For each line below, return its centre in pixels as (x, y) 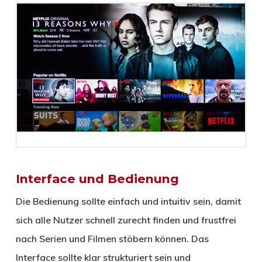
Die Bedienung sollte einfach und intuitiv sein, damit (128, 201)
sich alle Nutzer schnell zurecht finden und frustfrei (126, 220)
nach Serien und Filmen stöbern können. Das (112, 239)
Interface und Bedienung (97, 179)
